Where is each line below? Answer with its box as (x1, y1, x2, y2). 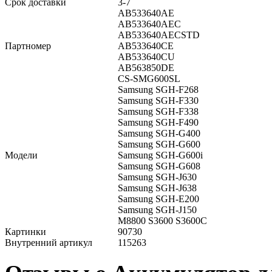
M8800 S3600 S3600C (118, 216, 207, 226)
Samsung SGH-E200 (118, 194, 199, 205)
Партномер (5, 41, 51, 52)
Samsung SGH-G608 (118, 161, 200, 172)
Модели (5, 150, 38, 161)
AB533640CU (118, 52, 175, 63)
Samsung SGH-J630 (118, 172, 197, 183)
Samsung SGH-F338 (118, 106, 199, 117)
